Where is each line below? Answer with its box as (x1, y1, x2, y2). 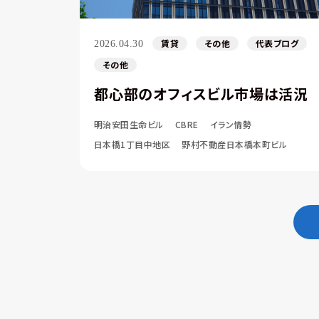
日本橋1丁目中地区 (94, 138, 171, 150)
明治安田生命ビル (94, 118, 164, 130)
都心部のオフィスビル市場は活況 (94, 83, 308, 104)
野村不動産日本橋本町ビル (182, 138, 288, 150)
